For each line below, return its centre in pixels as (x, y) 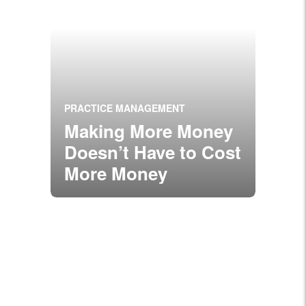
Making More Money (149, 131)
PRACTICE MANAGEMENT (125, 108)
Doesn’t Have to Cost (153, 152)
